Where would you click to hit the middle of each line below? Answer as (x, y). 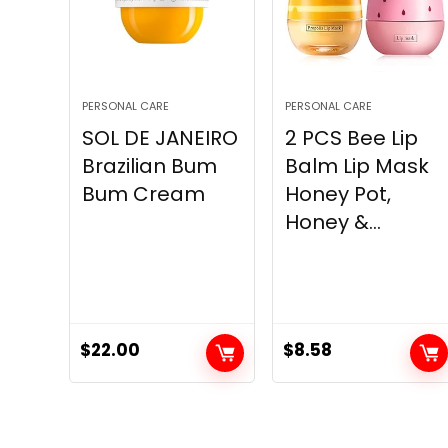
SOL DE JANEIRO (159, 138)
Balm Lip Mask (357, 166)
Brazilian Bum (149, 166)
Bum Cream (143, 194)
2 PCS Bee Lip (352, 138)
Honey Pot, (338, 194)
